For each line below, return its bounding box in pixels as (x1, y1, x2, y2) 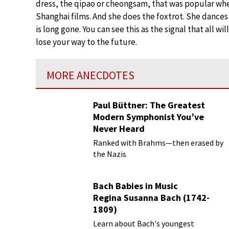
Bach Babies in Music (93, 180, 178, 192)
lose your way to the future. (36, 36, 137, 48)
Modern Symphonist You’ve (93, 111, 204, 123)
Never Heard (93, 123, 145, 134)
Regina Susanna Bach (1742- (93, 192, 210, 203)
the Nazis (93, 149, 126, 159)
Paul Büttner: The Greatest (93, 99, 205, 111)
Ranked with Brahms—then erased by (93, 138, 223, 148)
